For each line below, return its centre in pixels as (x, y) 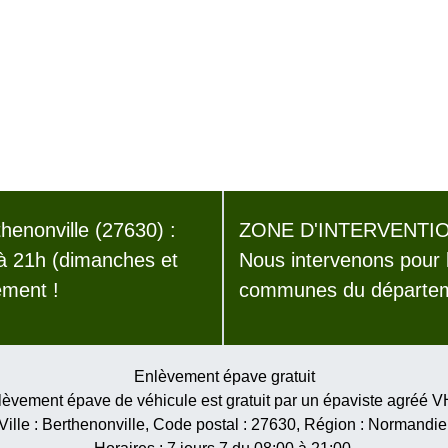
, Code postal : (197, 424)
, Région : (331, 424)
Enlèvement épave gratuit (224, 376)
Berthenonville (93, 424)
